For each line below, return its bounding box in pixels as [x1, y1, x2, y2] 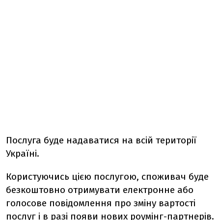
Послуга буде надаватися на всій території [6, 135, 196, 146]
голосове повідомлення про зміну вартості [6, 197, 195, 209]
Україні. [6, 148, 39, 159]
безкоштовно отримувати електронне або [6, 184, 193, 195]
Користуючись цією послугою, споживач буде [6, 171, 209, 182]
